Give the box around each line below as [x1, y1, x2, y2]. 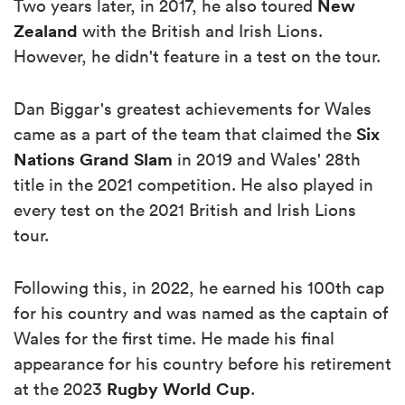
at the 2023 [14, 377, 107, 400]
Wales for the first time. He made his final [14, 326, 334, 349]
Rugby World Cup [107, 376, 250, 400]
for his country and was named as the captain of [14, 301, 389, 324]
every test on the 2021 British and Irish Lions [14, 198, 356, 221]
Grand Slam [80, 146, 173, 171]
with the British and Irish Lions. [78, 19, 323, 42]
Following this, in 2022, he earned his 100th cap [14, 276, 384, 298]
